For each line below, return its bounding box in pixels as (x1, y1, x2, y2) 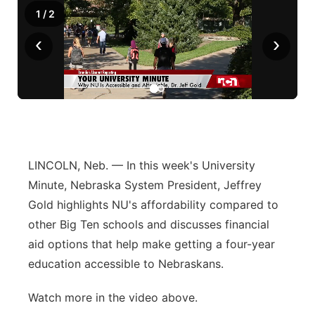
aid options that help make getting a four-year (28, 237, 275, 251)
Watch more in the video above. (28, 290, 198, 304)
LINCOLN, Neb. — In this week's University (28, 158, 255, 172)
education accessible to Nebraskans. (28, 257, 224, 271)
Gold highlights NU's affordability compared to (28, 198, 278, 212)
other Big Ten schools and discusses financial (28, 217, 269, 231)
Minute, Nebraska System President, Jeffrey (28, 178, 262, 192)
